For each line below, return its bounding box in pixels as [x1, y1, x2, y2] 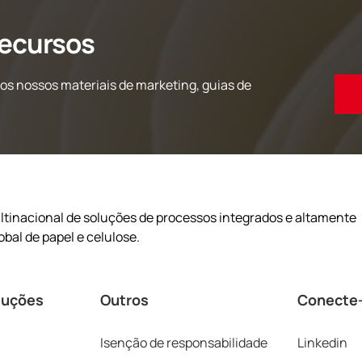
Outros [100, 289, 149, 309]
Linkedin [297, 333, 347, 351]
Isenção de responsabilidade [100, 333, 267, 351]
